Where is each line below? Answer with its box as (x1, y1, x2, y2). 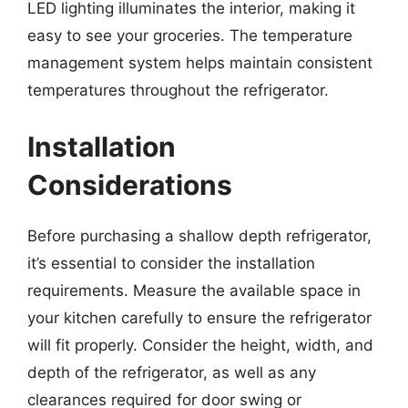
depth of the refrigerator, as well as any (27, 362, 316, 382)
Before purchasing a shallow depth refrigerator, (27, 226, 372, 245)
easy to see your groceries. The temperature (27, 26, 352, 45)
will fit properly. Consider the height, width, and (27, 335, 373, 354)
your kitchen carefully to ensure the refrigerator (27, 308, 372, 327)
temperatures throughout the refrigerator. (27, 81, 329, 99)
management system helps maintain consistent (27, 54, 372, 72)
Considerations (27, 168, 232, 201)
